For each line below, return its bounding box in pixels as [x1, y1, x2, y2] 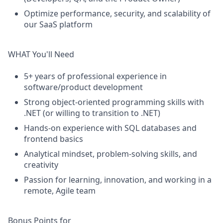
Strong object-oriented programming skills [24, 97, 186, 108]
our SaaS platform [24, 19, 93, 30]
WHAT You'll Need [8, 49, 74, 60]
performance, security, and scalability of [58, 8, 211, 19]
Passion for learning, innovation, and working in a [24, 174, 212, 185]
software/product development [24, 82, 143, 93]
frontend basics [24, 133, 83, 144]
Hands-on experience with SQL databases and [24, 122, 197, 133]
